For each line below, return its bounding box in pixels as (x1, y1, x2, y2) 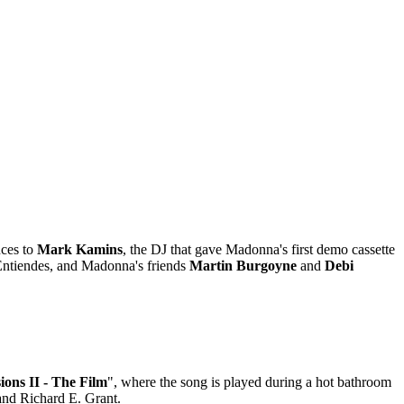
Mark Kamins (37, 241, 123, 257)
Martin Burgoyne (189, 257, 297, 273)
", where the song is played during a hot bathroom (107, 374, 391, 390)
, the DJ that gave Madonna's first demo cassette (123, 241, 395, 257)
